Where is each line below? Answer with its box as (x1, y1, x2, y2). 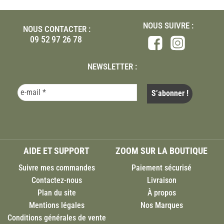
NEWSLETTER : (87, 61, 137, 71)
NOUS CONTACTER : (22, 24, 90, 34)
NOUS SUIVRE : (142, 20, 193, 30)
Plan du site (37, 187, 76, 197)
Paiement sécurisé (131, 162, 191, 172)
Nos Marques (140, 200, 183, 210)
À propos (147, 187, 176, 197)
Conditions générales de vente (7, 212, 106, 222)
